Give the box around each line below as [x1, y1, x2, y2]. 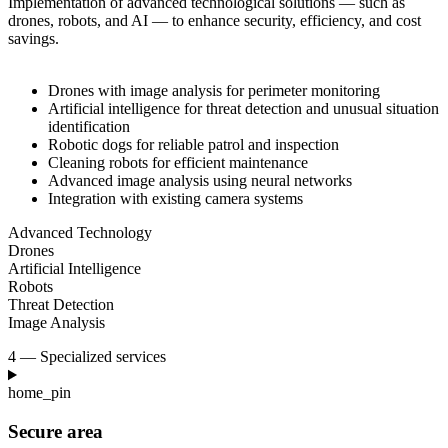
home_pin [8, 384, 71, 402]
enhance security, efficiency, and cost [188, 12, 421, 30]
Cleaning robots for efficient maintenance [48, 154, 308, 172]
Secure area [8, 420, 103, 442]
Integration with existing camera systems [48, 190, 303, 208]
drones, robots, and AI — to [8, 12, 184, 30]
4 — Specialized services [8, 348, 166, 366]
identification [48, 118, 130, 136]
